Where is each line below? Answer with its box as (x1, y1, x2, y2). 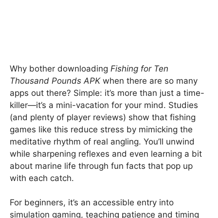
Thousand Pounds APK (10, 75, 100, 86)
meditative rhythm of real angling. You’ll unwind (10, 136, 195, 146)
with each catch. (10, 173, 74, 183)
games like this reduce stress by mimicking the (10, 124, 193, 134)
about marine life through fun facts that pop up (10, 161, 193, 171)
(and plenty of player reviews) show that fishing (10, 112, 196, 122)
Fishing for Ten (110, 63, 168, 73)
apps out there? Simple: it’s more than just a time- (10, 88, 204, 98)
